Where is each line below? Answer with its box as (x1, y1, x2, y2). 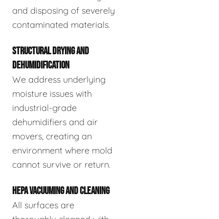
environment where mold (12, 144, 112, 156)
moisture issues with (12, 88, 92, 99)
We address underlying (12, 73, 106, 85)
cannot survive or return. (12, 158, 110, 170)
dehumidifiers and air (12, 116, 98, 128)
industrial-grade (12, 102, 77, 113)
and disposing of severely (12, 4, 115, 16)
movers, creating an (12, 130, 92, 142)
